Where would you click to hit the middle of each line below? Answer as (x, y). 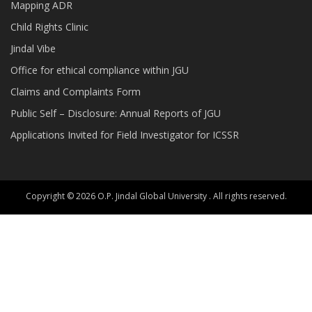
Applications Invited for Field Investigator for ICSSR (125, 134)
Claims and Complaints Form (76, 91)
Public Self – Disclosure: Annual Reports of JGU (116, 113)
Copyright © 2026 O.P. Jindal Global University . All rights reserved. (156, 196)
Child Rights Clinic (49, 26)
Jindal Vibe (33, 48)
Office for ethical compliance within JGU (100, 70)
